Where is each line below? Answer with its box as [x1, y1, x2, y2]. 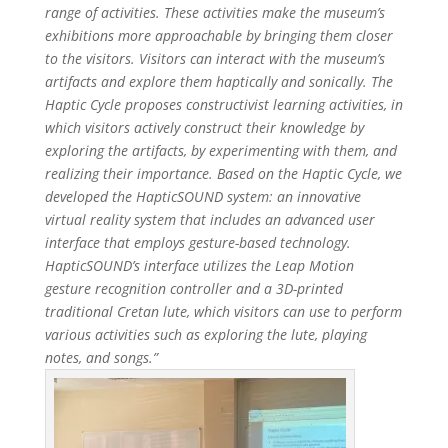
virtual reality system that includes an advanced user [44, 209, 375, 229]
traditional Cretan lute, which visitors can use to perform [44, 301, 402, 321]
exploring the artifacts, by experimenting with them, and [44, 140, 397, 160]
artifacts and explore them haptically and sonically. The [44, 71, 393, 91]
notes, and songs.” [44, 347, 158, 367]
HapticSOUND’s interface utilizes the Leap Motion [44, 255, 354, 275]
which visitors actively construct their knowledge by [44, 117, 364, 137]
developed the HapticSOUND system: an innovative [44, 186, 361, 206]
